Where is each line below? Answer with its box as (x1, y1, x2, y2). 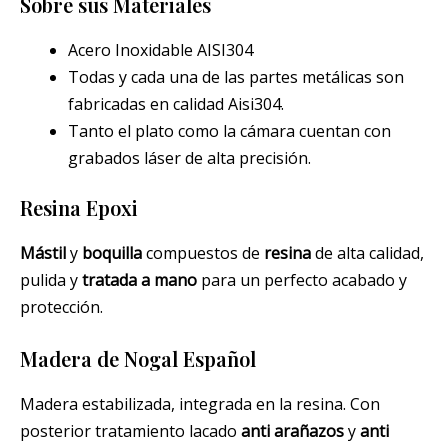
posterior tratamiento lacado (20, 419, 241, 442)
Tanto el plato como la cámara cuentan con (68, 120, 391, 143)
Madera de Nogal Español (20, 344, 256, 372)
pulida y (20, 269, 82, 292)
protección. (20, 296, 103, 319)
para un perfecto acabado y (197, 269, 407, 292)
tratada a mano (82, 269, 197, 292)
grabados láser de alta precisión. (68, 147, 311, 170)
